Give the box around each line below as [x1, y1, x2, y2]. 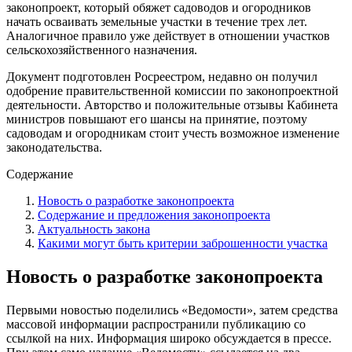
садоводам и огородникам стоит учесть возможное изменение [6, 126, 339, 140]
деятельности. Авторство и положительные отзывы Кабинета [6, 97, 338, 112]
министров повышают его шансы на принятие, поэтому [6, 112, 307, 126]
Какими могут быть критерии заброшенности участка [38, 236, 328, 250]
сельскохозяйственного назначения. [6, 42, 197, 57]
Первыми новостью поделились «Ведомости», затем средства [6, 302, 338, 317]
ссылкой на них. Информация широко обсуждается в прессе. [6, 331, 332, 345]
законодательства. [6, 140, 102, 154]
